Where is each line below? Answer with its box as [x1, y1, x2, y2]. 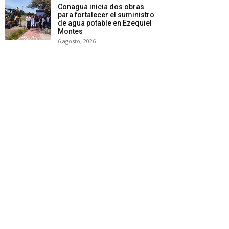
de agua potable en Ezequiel [58, 19, 152, 28]
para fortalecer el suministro [58, 11, 154, 19]
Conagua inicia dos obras [58, 3, 144, 11]
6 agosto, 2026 [58, 37, 96, 45]
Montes [58, 27, 83, 36]
